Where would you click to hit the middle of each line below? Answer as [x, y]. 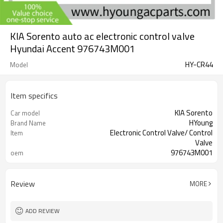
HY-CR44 [199, 64]
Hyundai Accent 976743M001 [72, 49]
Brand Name [28, 123]
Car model [25, 113]
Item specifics [34, 96]
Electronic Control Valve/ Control [161, 133]
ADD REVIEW [43, 211]
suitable [22, 163]
